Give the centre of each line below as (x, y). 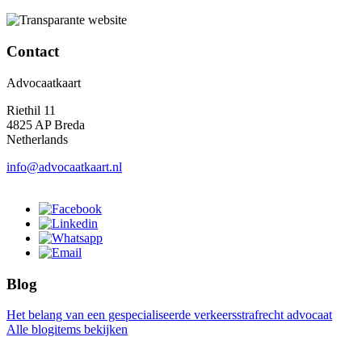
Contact (33, 52)
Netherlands (37, 139)
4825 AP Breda (46, 124)
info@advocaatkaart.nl (64, 166)
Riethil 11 (31, 110)
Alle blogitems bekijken (67, 330)
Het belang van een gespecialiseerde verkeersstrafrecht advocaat (169, 315)
